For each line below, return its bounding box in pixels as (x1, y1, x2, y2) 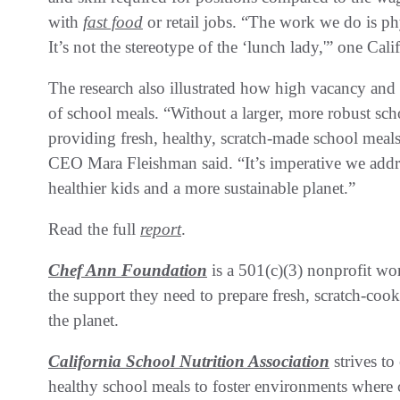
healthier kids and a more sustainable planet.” (48, 178, 355, 197)
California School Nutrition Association (48, 351, 329, 371)
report (140, 219, 181, 238)
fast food (83, 12, 143, 31)
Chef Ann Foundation (48, 260, 207, 279)
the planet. (48, 310, 119, 329)
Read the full (48, 219, 140, 238)
